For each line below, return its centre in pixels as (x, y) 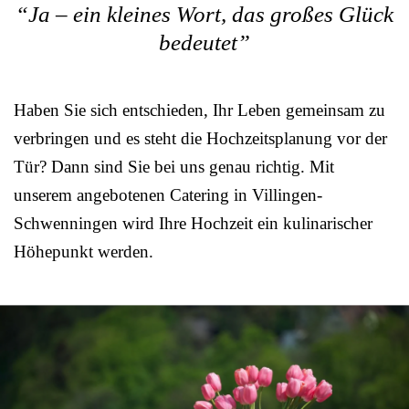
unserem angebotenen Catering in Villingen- (168, 195)
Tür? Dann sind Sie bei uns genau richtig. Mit (174, 167)
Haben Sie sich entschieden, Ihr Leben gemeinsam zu (199, 110)
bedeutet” (204, 42)
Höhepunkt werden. (84, 252)
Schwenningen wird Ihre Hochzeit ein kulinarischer (193, 223)
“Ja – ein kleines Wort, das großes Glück (204, 14)
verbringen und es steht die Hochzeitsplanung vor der (200, 138)
